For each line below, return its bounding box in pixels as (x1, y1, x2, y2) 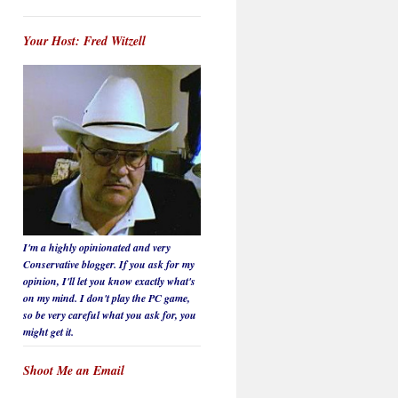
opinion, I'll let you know (23, 273, 135, 289)
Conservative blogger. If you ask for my (23, 256, 195, 272)
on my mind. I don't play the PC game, (23, 290, 190, 306)
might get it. (23, 323, 74, 339)
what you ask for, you (99, 306, 196, 322)
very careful (48, 306, 99, 322)
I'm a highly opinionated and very (23, 239, 171, 255)
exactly (135, 273, 164, 289)
